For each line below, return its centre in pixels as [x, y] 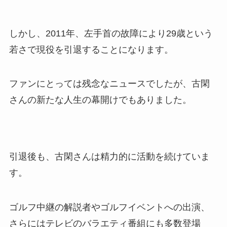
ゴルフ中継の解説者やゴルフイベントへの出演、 [109, 207]
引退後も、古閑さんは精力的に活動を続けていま [109, 157]
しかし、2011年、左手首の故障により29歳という [111, 33]
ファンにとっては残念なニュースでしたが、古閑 [109, 84]
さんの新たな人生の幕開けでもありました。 [100, 100]
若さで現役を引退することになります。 [91, 49]
